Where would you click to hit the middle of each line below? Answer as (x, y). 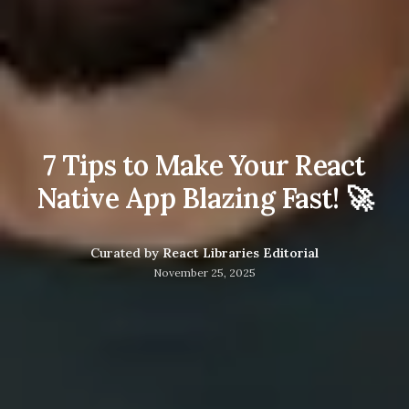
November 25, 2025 (204, 272)
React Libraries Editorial (241, 252)
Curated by (125, 252)
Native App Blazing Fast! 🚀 (204, 198)
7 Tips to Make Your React (204, 165)
